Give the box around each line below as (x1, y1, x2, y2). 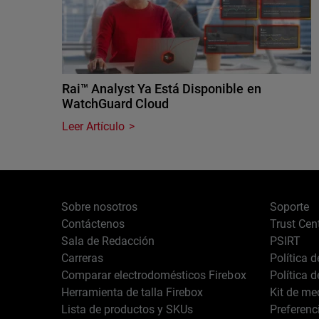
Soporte (269, 200, 309, 214)
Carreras (61, 251, 104, 265)
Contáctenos (61, 217, 125, 231)
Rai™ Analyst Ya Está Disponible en (62, 81, 261, 96)
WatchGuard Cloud (62, 96, 169, 111)
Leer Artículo (62, 120, 125, 133)
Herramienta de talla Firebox (61, 286, 204, 299)
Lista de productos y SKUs (61, 303, 194, 316)
